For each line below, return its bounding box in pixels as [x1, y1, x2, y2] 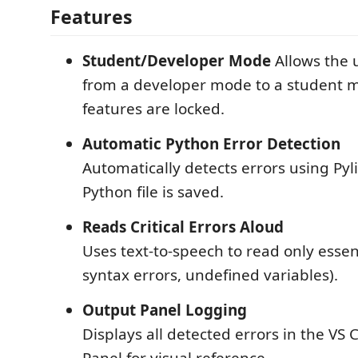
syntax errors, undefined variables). [82, 264, 338, 285]
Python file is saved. [82, 181, 224, 202]
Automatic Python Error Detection [82, 133, 340, 154]
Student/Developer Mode [82, 50, 271, 71]
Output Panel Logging [82, 299, 247, 320]
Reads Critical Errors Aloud [82, 216, 284, 237]
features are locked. [82, 97, 225, 119]
